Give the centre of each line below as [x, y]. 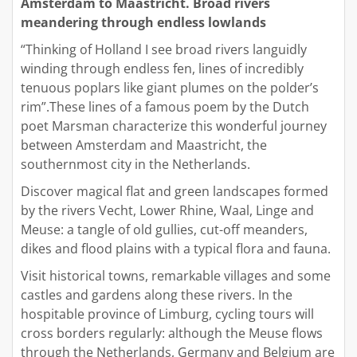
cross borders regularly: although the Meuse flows [172, 333]
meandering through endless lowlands [143, 23]
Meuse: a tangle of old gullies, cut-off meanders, [164, 230]
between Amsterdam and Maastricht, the [144, 145]
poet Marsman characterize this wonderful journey [174, 126]
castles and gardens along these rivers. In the [157, 295]
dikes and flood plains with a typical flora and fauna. [176, 249]
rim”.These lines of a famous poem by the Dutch [165, 107]
